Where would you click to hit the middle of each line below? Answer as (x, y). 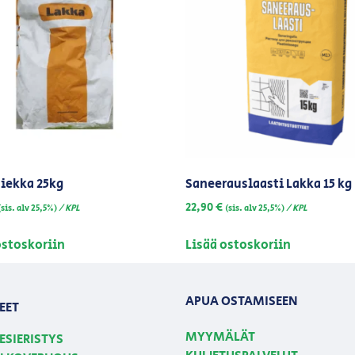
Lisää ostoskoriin (238, 245)
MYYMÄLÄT (220, 338)
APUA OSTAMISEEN (242, 301)
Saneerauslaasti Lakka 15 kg (269, 185)
